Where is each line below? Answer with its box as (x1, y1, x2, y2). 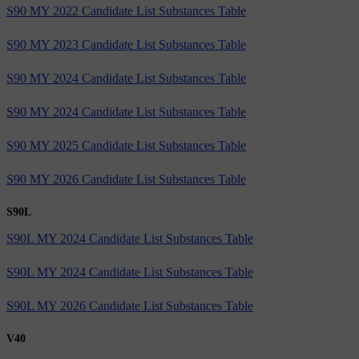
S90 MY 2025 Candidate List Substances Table (6, 138, 246, 152)
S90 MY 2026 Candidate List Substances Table (6, 171, 246, 186)
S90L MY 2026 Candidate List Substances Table (6, 298, 253, 313)
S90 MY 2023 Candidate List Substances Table (6, 37, 246, 51)
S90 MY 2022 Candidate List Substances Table (6, 3, 246, 18)
